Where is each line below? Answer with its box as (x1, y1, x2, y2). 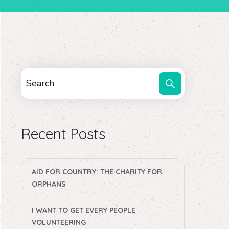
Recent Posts (21, 125, 105, 143)
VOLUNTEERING (32, 218, 86, 227)
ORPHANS (32, 179, 66, 189)
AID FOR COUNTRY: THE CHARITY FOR (32, 167, 162, 176)
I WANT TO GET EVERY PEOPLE (32, 205, 135, 215)
